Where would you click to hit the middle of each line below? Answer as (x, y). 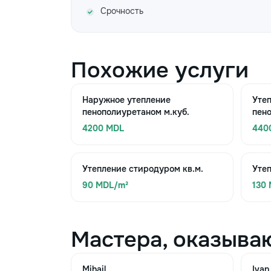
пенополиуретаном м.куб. (136, 112)
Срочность (122, 11)
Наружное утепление (126, 100)
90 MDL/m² (105, 185)
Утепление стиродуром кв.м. (143, 169)
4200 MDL (103, 128)
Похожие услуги (160, 70)
